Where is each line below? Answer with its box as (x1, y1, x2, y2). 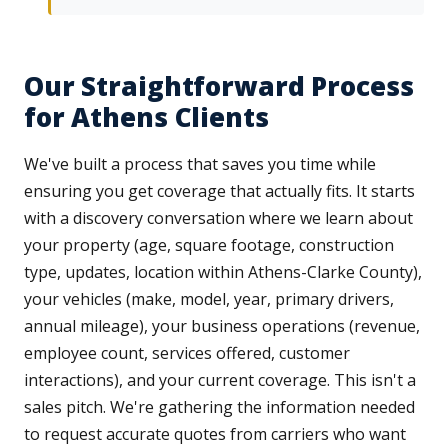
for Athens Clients (24, 99, 269, 136)
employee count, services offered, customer (24, 342, 350, 365)
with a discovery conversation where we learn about (24, 207, 413, 230)
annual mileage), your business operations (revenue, (24, 315, 420, 338)
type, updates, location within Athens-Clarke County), (24, 261, 422, 284)
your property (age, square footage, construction (24, 234, 394, 257)
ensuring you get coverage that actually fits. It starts (24, 180, 415, 203)
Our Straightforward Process (24, 68, 414, 105)
